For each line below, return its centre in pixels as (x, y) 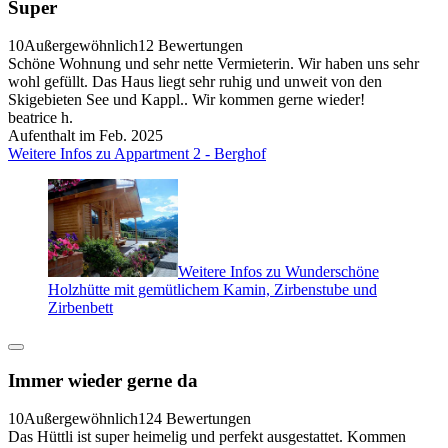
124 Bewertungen (194, 419)
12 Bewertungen (190, 46)
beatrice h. (40, 118)
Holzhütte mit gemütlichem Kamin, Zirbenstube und (212, 289)
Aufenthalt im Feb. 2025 (85, 136)
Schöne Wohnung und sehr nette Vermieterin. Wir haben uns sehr (213, 64)
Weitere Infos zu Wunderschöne (278, 271)
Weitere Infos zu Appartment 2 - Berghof (137, 154)
